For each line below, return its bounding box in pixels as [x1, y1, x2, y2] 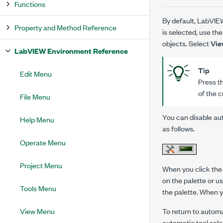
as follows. [162, 123, 195, 133]
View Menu [20, 206, 55, 216]
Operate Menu [20, 137, 66, 147]
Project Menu [20, 160, 62, 170]
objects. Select [162, 38, 211, 48]
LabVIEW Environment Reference [14, 45, 128, 56]
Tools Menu [20, 183, 56, 193]
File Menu [20, 91, 50, 102]
